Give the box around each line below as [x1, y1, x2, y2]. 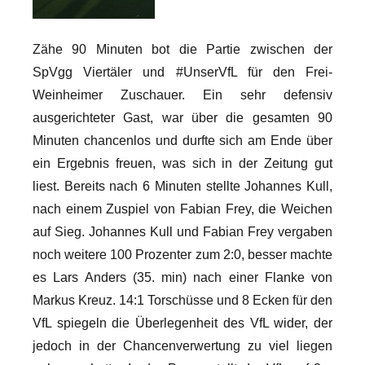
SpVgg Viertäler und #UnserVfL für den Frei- [33, 64, 332, 79]
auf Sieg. [33, 224, 89, 239]
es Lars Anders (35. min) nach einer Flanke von [33, 270, 332, 284]
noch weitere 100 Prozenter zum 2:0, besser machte [33, 247, 332, 262]
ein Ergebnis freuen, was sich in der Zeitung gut [33, 156, 332, 170]
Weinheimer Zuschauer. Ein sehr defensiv [33, 87, 332, 102]
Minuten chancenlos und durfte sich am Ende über [33, 133, 332, 147]
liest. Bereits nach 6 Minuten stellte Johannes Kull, [33, 178, 332, 193]
